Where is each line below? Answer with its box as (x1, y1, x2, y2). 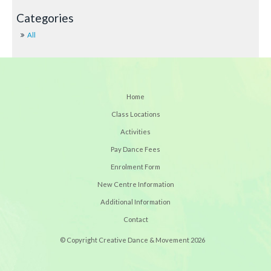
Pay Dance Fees (111, 145, 160, 154)
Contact (123, 215, 148, 224)
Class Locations (111, 110, 160, 119)
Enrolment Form (111, 163, 160, 171)
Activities (120, 128, 151, 136)
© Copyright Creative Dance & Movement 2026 (60, 236, 205, 244)
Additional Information (100, 198, 171, 206)
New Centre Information (97, 180, 174, 189)
